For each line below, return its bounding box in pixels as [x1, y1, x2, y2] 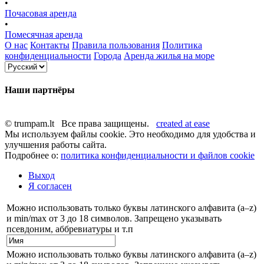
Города [94, 50, 121, 61]
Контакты [30, 39, 70, 50]
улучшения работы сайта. [5, 140, 107, 150]
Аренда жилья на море [124, 50, 214, 61]
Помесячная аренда [5, 29, 82, 39]
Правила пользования [72, 39, 160, 50]
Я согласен [28, 181, 72, 192]
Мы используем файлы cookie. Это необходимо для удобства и [5, 129, 256, 140]
